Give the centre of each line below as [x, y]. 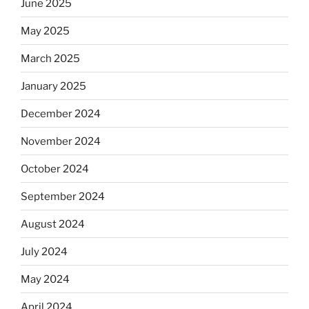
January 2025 [53, 86]
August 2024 [53, 224]
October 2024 [55, 169]
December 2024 [61, 113]
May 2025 [45, 31]
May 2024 [45, 279]
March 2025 [50, 58]
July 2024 [44, 251]
